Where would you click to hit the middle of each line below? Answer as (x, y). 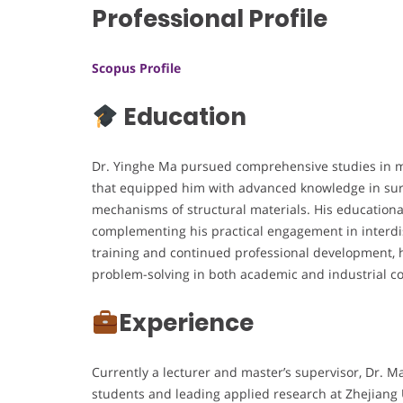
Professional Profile (210, 19)
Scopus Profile (136, 68)
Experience (186, 323)
